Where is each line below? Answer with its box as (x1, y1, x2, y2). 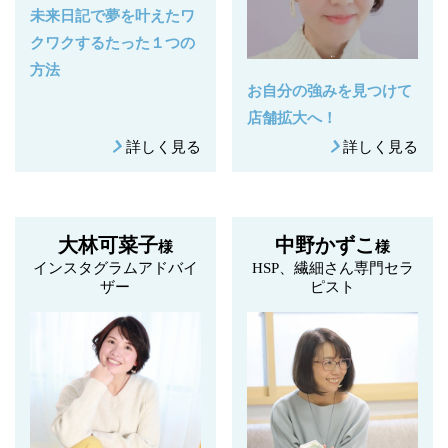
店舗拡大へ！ (247, 109, 353, 126)
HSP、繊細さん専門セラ (251, 259, 414, 276)
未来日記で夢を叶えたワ (30, 7, 195, 24)
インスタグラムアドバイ (32, 259, 198, 276)
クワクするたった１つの (30, 34, 195, 51)
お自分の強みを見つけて (247, 82, 413, 99)
